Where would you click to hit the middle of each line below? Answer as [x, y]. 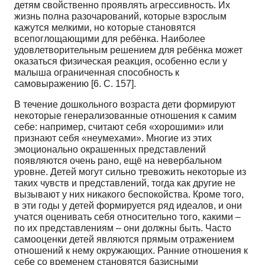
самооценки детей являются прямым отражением [124, 239]
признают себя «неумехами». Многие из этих [113, 138]
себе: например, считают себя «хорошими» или [119, 127]
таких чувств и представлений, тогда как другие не [125, 183]
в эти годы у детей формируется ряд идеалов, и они [128, 205]
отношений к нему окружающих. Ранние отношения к [131, 250]
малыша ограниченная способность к [97, 72]
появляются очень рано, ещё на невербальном [118, 160]
